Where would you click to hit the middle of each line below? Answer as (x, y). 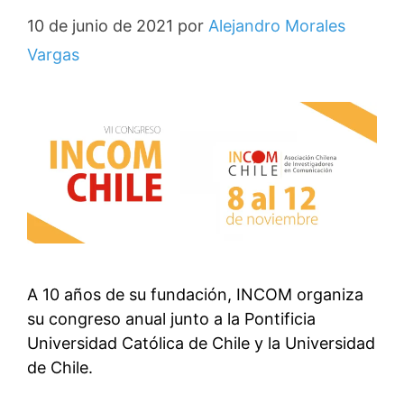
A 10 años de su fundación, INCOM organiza (195, 294)
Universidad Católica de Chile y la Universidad (201, 343)
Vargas (53, 55)
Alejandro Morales (277, 26)
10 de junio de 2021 (100, 26)
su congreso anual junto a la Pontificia (171, 318)
